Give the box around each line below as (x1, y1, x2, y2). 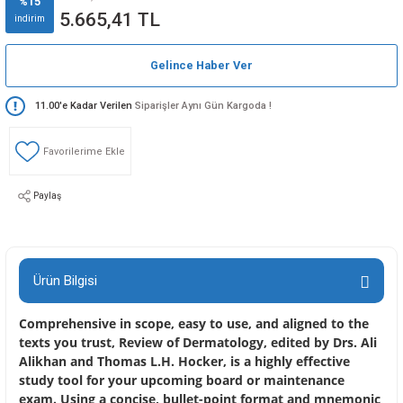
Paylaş (33, 191, 61, 201)
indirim (14, 13, 45, 23)
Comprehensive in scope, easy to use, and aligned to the (19, 315, 369, 333)
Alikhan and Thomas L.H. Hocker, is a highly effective (19, 353, 350, 371)
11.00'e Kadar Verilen (32, 99, 135, 112)
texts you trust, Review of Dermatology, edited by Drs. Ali (19, 334, 377, 352)
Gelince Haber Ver (150, 58, 253, 72)
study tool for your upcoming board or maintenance (19, 372, 345, 390)
